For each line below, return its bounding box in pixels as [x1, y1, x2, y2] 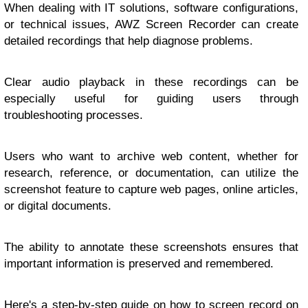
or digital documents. [4, 199, 111, 213]
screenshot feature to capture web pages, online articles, [4, 183, 298, 197]
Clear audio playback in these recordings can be [4, 76, 298, 89]
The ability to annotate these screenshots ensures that [4, 241, 298, 254]
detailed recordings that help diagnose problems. [4, 34, 253, 48]
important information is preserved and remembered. [4, 257, 274, 271]
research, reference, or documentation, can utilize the [4, 166, 298, 180]
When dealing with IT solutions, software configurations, [4, 1, 298, 15]
